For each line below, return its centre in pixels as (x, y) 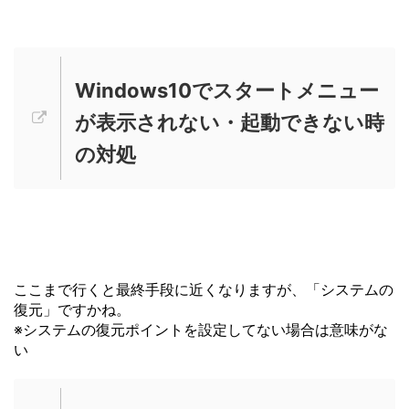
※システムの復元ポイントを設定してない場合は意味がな (201, 329)
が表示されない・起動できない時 (230, 122)
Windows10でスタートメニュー (227, 90)
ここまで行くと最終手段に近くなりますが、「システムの (204, 289)
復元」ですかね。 (72, 309)
